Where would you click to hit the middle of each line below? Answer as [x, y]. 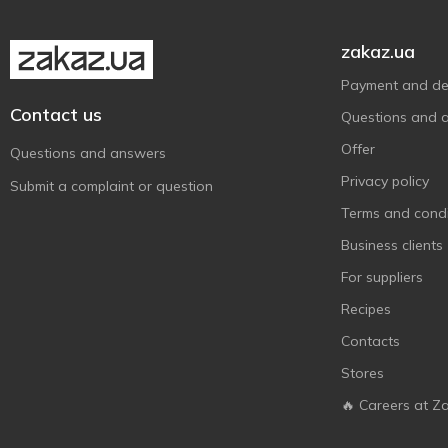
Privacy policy [385, 181]
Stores [362, 373]
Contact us [56, 114]
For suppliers [382, 277]
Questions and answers [88, 153]
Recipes [366, 309]
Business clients [392, 245]
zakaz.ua [378, 51]
